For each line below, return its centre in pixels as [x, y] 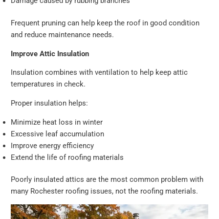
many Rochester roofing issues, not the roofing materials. [105, 191]
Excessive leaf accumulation [58, 134]
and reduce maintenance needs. [63, 35]
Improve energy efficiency [53, 145]
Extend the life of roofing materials [67, 157]
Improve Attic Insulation [50, 54]
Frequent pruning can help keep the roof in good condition [105, 23]
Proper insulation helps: [50, 103]
